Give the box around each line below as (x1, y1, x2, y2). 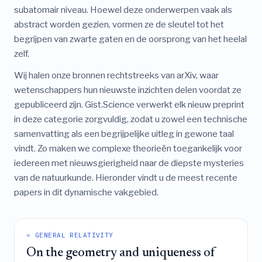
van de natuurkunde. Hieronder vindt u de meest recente (14, 172, 237, 184)
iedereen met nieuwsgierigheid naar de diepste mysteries (14, 157, 244, 169)
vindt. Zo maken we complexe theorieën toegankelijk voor (14, 143, 242, 154)
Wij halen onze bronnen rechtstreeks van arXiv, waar (14, 70, 219, 81)
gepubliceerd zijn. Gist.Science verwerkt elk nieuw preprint (14, 99, 244, 111)
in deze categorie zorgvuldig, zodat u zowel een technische (14, 113, 247, 125)
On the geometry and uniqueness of (26, 247, 215, 260)
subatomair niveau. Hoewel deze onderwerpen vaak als (14, 4, 232, 16)
